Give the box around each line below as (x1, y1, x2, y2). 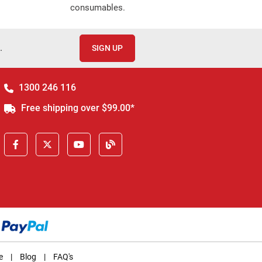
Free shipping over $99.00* (18, 102, 135, 113)
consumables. (70, 2, 126, 13)
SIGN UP (92, 43, 123, 53)
